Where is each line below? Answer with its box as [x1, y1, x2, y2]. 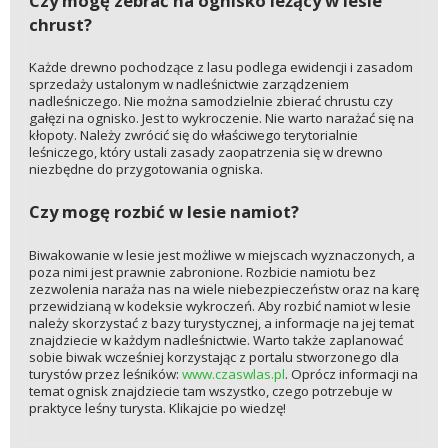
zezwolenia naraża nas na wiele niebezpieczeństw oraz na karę [28, 279, 419, 298]
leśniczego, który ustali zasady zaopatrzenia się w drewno [28, 143, 383, 162]
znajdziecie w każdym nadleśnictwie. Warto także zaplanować [28, 330, 403, 349]
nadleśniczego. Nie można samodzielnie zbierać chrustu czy [28, 92, 393, 111]
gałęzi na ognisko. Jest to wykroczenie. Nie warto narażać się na [28, 109, 414, 128]
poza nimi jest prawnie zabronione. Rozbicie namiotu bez [28, 262, 376, 281]
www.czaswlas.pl [181, 364, 285, 383]
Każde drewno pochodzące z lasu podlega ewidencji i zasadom [28, 58, 413, 77]
